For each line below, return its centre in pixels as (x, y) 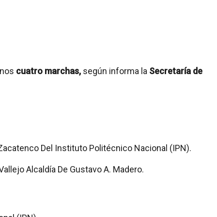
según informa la (116, 71)
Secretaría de (176, 71)
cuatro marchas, (48, 71)
